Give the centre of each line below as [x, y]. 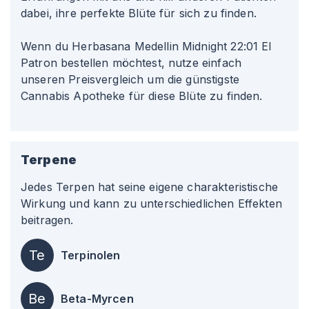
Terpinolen [91, 255]
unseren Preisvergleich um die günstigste [130, 79]
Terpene [49, 160]
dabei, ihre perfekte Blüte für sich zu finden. [139, 13]
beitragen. [47, 220]
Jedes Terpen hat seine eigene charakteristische [150, 187]
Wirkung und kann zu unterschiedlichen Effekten [151, 203]
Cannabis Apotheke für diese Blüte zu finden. [142, 96]
